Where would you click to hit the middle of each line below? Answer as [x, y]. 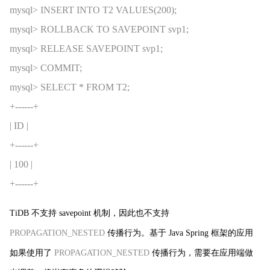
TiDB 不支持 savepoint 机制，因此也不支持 [89, 213]
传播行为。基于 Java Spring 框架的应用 [180, 233]
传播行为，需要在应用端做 [201, 253]
